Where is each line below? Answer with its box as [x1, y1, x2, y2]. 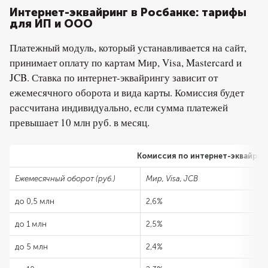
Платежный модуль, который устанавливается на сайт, [10, 41, 246, 54]
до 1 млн [15, 220, 47, 229]
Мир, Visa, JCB [146, 174, 198, 183]
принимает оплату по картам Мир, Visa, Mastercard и [10, 56, 242, 69]
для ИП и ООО [10, 17, 93, 31]
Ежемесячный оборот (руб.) [15, 174, 115, 183]
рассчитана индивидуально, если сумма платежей [10, 100, 228, 114]
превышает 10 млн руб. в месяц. [10, 115, 150, 129]
